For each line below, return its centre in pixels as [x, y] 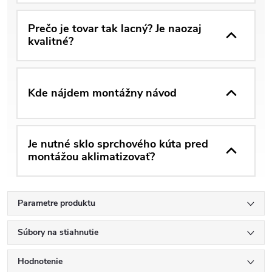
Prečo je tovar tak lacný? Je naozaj [115, 29]
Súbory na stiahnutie [58, 232]
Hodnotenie [40, 261]
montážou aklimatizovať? [91, 157]
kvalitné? [51, 42]
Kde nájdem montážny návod [102, 93]
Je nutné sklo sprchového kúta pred [118, 144]
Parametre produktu [56, 203]
